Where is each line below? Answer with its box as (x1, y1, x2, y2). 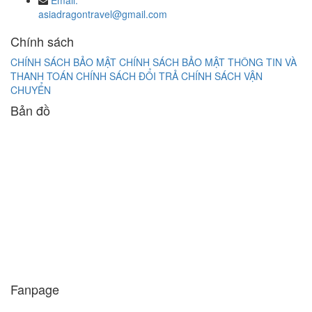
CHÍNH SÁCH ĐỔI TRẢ (76, 69, 178, 83)
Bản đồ (10, 101, 50, 119)
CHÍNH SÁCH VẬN (181, 69, 263, 83)
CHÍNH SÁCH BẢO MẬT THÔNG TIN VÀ (119, 55, 297, 69)
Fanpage (10, 280, 59, 298)
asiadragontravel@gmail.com (38, 7, 167, 21)
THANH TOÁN (10, 69, 73, 83)
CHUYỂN (10, 83, 51, 97)
